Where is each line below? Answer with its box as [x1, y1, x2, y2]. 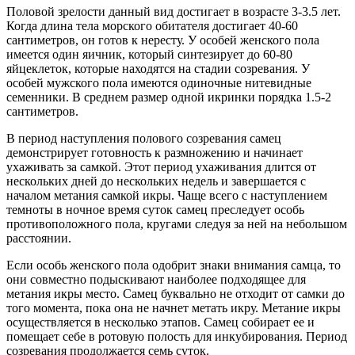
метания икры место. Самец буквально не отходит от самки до [6, 287, 345, 301]
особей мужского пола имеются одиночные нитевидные [6, 76, 311, 90]
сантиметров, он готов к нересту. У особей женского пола [6, 33, 319, 48]
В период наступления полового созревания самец [6, 132, 281, 146]
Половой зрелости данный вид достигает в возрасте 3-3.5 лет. [6, 5, 341, 19]
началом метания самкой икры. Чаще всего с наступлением [6, 189, 327, 203]
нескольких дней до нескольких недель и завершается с [6, 174, 306, 189]
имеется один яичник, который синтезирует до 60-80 [6, 48, 292, 62]
